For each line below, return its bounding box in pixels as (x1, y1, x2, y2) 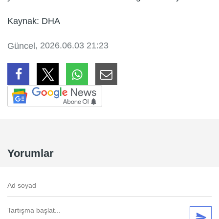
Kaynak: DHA (7, 16, 60, 26)
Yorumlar (7, 147, 54, 160)
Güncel (7, 41, 35, 51)
